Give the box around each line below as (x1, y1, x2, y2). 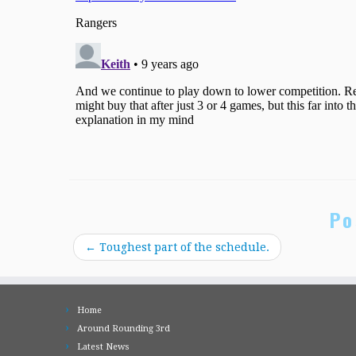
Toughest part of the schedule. (96, 241, 269, 254)
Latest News (77, 342, 130, 353)
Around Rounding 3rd (77, 323, 170, 335)
